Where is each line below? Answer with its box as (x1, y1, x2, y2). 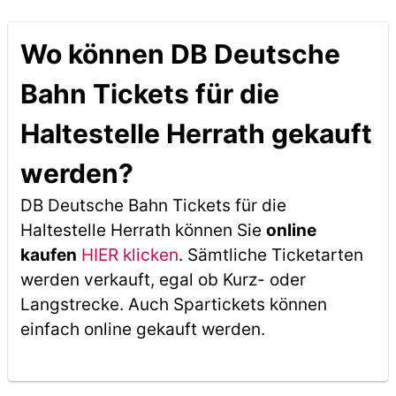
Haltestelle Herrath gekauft (19, 118, 372, 149)
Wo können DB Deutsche (19, 38, 340, 70)
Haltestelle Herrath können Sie (19, 220, 266, 240)
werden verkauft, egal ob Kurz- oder (19, 270, 306, 290)
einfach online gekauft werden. (19, 319, 265, 339)
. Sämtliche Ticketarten (178, 245, 363, 265)
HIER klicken (80, 245, 179, 265)
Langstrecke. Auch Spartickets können (19, 294, 327, 315)
